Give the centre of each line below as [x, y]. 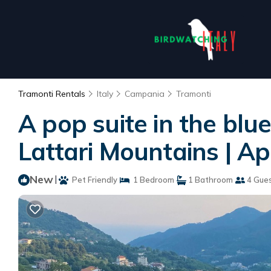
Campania [145, 94]
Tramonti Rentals [53, 94]
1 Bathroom [210, 180]
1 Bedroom [152, 180]
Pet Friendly [93, 180]
